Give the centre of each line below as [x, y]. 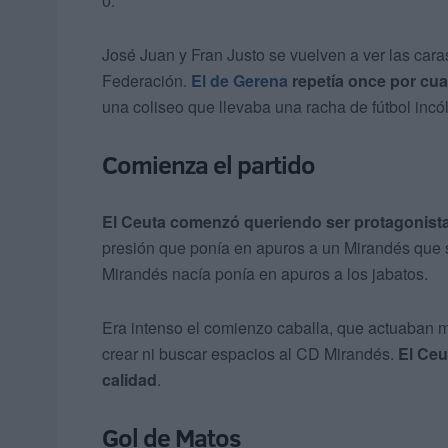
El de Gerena [239, 81]
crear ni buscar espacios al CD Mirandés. [250, 354]
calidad [129, 380]
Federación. [146, 81]
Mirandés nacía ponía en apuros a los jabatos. [265, 274]
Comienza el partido [208, 165]
